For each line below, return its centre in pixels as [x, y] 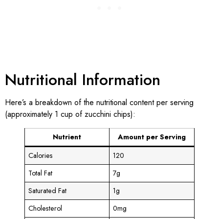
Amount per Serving [152, 137]
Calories [41, 155]
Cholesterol [45, 208]
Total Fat [41, 173]
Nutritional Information [83, 79]
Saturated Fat [48, 190]
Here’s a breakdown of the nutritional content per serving [99, 102]
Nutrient [67, 137]
